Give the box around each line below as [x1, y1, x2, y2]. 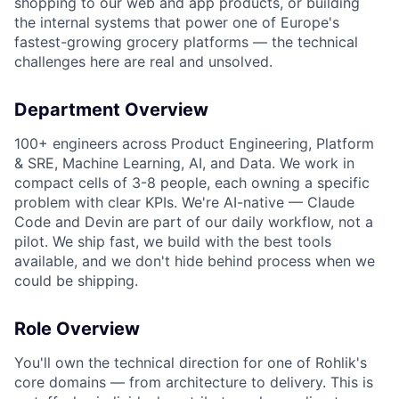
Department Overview [14, 98, 208, 120]
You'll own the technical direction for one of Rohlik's [14, 353, 367, 371]
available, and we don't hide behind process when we [14, 251, 375, 270]
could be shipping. [14, 271, 138, 289]
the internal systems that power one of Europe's [14, 12, 339, 31]
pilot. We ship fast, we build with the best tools [14, 232, 331, 250]
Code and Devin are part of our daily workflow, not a [14, 212, 373, 231]
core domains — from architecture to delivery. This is [14, 372, 373, 391]
